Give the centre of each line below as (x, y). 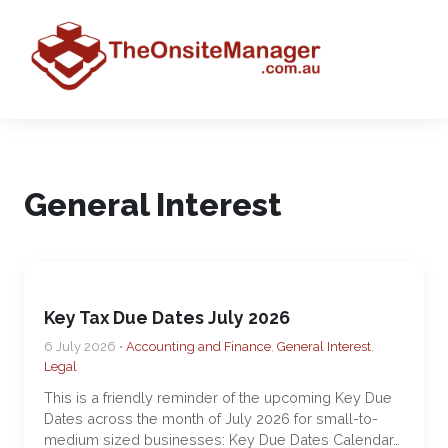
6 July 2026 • (85, 346)
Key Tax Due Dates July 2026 (167, 317)
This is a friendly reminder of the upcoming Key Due (218, 397)
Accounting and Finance (198, 346)
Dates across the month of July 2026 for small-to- (211, 418)
